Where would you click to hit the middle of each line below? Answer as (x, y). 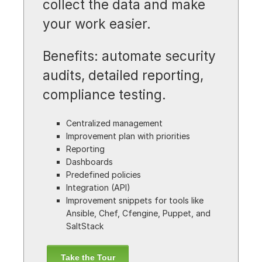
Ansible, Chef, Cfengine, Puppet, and (139, 213)
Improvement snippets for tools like (135, 201)
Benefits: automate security (130, 56)
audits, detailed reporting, (123, 75)
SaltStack (85, 226)
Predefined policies (104, 175)
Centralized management (115, 123)
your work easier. (97, 23)
